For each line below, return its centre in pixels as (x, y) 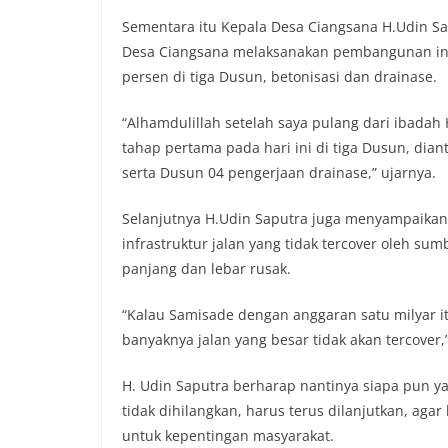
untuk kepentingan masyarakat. (228, 435)
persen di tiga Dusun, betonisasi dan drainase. (279, 76)
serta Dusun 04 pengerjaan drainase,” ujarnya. (279, 172)
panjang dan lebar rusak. (206, 268)
